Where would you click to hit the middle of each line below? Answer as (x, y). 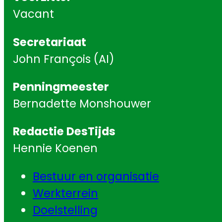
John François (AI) (64, 59)
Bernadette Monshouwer (82, 103)
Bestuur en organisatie (96, 176)
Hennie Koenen (55, 148)
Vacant (33, 14)
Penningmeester (61, 86)
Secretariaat (50, 42)
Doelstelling (65, 210)
